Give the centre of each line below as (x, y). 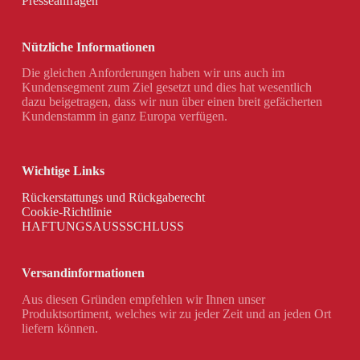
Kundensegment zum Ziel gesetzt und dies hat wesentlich (166, 88)
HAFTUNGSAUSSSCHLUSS (102, 227)
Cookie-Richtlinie (66, 212)
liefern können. (59, 328)
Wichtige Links (63, 171)
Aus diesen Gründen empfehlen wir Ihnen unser (143, 299)
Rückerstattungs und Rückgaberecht (113, 198)
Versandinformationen (83, 273)
